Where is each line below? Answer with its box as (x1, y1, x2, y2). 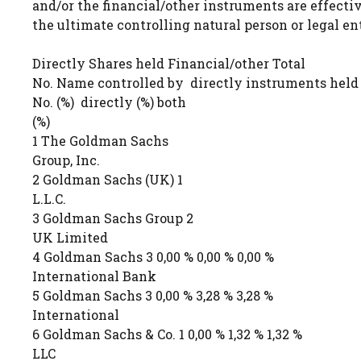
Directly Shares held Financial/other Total (32, 55, 305, 72)
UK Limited (32, 229, 108, 246)
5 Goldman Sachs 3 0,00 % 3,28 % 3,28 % (32, 287, 273, 304)
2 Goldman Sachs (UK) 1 (32, 171, 202, 188)
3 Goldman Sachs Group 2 (32, 210, 213, 226)
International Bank (32, 268, 156, 284)
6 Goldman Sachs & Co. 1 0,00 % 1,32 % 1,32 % (32, 326, 302, 342)
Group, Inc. (32, 151, 100, 168)
